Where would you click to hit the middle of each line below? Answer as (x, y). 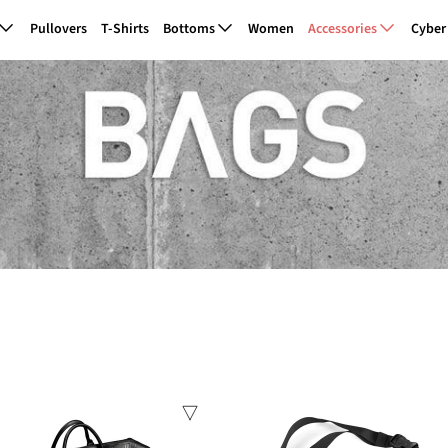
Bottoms (190, 29)
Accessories (344, 29)
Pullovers (58, 29)
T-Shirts (124, 29)
